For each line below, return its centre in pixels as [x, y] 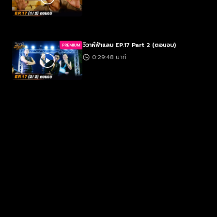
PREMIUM [71, 45]
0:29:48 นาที [109, 57]
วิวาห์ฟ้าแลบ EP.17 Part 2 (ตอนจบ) [129, 45]
